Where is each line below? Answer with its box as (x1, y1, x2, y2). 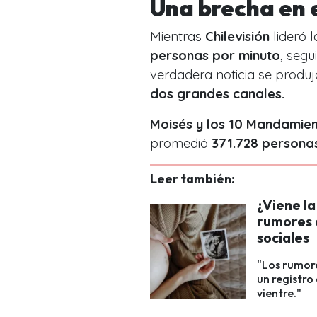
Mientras (150, 28, 205, 45)
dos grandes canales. (150, 85, 284, 102)
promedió (150, 134, 212, 151)
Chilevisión (205, 28, 270, 45)
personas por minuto (150, 47, 280, 64)
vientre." (257, 285, 301, 300)
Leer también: (150, 170, 235, 187)
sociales (257, 229, 309, 246)
